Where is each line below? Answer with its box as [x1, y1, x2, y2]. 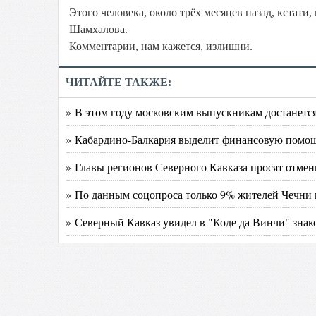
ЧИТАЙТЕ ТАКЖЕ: [66, 76, 171, 88]
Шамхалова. [69, 23, 128, 35]
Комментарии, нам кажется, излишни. [69, 40, 253, 52]
